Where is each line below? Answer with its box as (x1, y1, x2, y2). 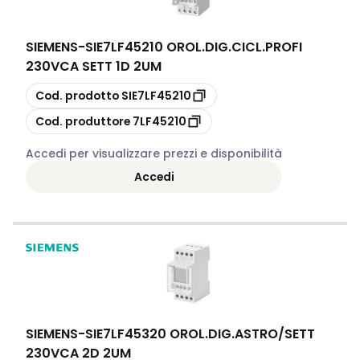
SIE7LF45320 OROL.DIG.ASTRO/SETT (85, 325, 315, 343)
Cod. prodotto (35, 87, 119, 104)
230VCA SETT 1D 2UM (26, 57, 162, 76)
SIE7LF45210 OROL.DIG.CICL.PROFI (85, 38, 302, 56)
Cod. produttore (35, 112, 130, 129)
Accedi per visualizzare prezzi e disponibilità (26, 145, 282, 162)
